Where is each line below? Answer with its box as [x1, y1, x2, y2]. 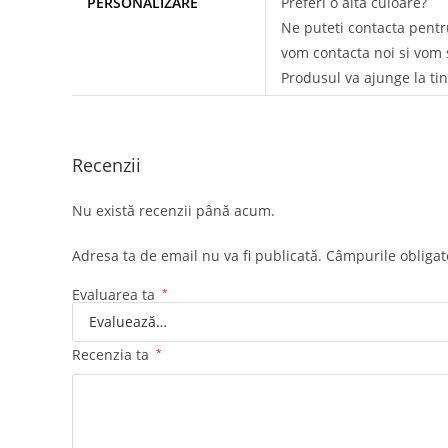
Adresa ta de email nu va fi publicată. [72, 245, 322, 265]
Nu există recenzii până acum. [72, 200, 275, 220]
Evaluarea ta [72, 284, 159, 304]
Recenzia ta [72, 344, 153, 364]
